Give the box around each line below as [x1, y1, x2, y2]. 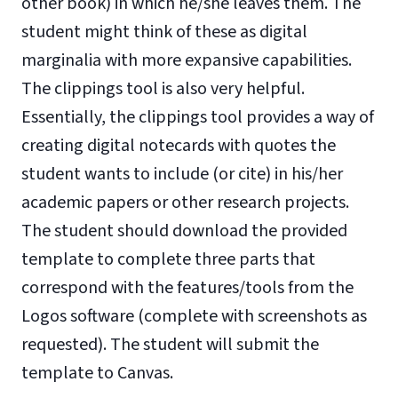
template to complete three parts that [21, 247, 315, 272]
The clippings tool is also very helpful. [21, 76, 305, 101]
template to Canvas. [21, 361, 173, 386]
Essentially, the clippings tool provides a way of [21, 105, 374, 130]
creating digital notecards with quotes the [21, 133, 336, 158]
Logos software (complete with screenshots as [21, 304, 367, 329]
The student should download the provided [21, 219, 347, 243]
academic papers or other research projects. [21, 190, 349, 215]
